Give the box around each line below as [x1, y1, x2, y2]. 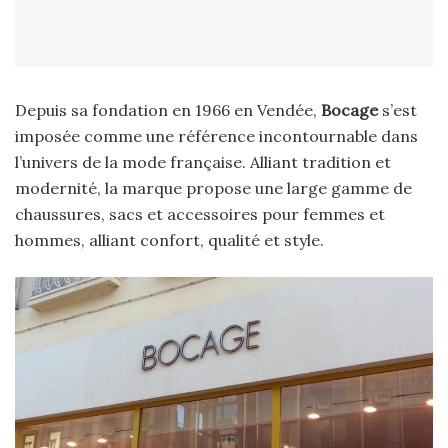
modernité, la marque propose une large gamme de [15, 178, 412, 199]
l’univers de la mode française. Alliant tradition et [15, 152, 391, 173]
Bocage [321, 100, 378, 121]
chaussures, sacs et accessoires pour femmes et [15, 204, 385, 225]
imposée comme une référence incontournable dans [15, 126, 418, 147]
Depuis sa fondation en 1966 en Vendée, [15, 100, 321, 121]
